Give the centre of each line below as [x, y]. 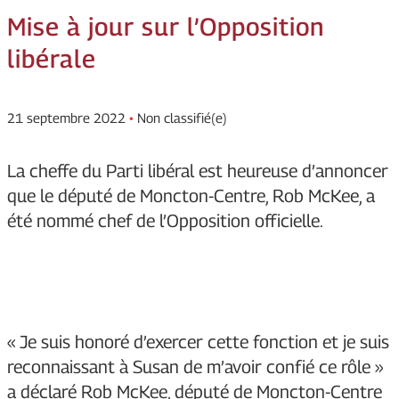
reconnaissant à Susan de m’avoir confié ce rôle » [195, 367]
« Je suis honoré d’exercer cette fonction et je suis [198, 342]
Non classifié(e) [182, 118]
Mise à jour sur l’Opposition [166, 27]
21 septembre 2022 [66, 118]
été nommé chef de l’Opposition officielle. [165, 221]
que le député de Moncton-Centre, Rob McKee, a [191, 196]
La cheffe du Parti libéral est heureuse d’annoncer [198, 171]
